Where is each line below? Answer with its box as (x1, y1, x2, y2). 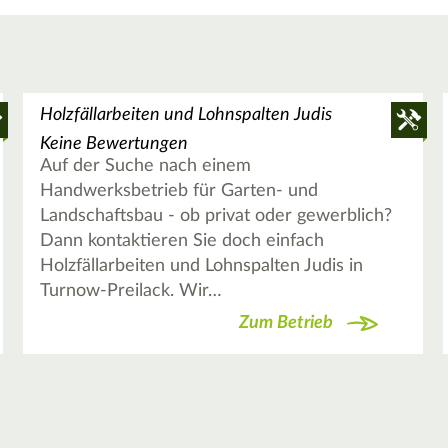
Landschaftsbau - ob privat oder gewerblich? (39, 207, 392, 226)
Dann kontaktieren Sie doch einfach (39, 232, 324, 251)
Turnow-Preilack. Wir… (39, 282, 222, 301)
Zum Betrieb (238, 313, 333, 332)
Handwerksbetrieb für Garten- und (39, 182, 318, 201)
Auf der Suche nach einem (39, 157, 251, 176)
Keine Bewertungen (39, 135, 188, 154)
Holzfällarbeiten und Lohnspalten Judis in (39, 257, 363, 276)
